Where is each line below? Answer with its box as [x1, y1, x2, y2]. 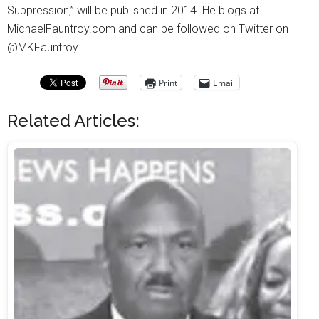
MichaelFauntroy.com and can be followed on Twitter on [7, 22, 288, 36]
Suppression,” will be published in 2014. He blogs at [7, 4, 259, 18]
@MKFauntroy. [7, 41, 80, 55]
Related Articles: [7, 110, 140, 132]
